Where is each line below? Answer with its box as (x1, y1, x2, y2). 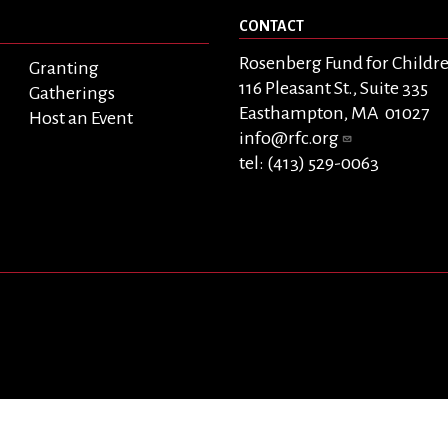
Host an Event (29, 108, 133, 129)
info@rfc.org (239, 128, 339, 149)
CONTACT (239, 17, 304, 34)
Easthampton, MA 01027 (239, 103, 429, 124)
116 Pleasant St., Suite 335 (239, 78, 428, 99)
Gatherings (29, 83, 115, 104)
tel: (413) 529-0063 (239, 153, 379, 174)
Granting (29, 58, 99, 79)
